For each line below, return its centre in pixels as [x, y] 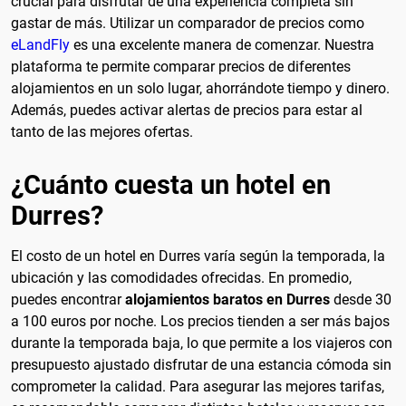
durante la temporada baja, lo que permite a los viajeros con [202, 343]
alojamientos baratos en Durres [227, 299]
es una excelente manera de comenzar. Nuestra [222, 45]
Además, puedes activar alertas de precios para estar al [187, 111]
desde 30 [361, 299]
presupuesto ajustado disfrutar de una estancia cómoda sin [201, 364]
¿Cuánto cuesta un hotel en [171, 184]
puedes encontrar [68, 299]
